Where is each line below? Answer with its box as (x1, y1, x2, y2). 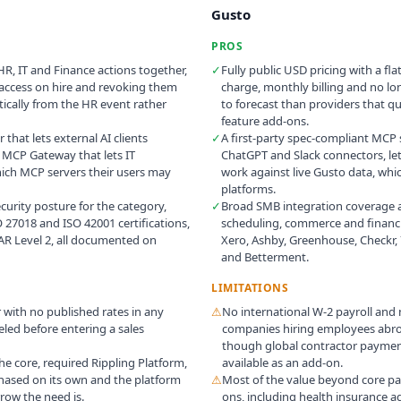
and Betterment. (221, 248, 309, 265)
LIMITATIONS (211, 279, 289, 295)
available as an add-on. (222, 354, 343, 371)
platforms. (221, 180, 276, 197)
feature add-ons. (221, 112, 309, 129)
